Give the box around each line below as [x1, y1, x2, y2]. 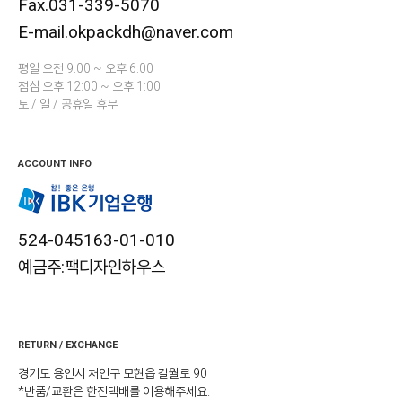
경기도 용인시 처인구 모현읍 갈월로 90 [18, 365, 207, 380]
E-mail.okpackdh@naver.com [18, 21, 233, 42]
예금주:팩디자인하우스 [18, 256, 165, 277]
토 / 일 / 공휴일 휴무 [18, 96, 118, 111]
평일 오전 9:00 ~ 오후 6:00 [18, 60, 153, 75]
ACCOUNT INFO [18, 157, 92, 170]
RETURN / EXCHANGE [18, 338, 118, 351]
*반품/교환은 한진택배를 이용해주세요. [18, 383, 210, 398]
